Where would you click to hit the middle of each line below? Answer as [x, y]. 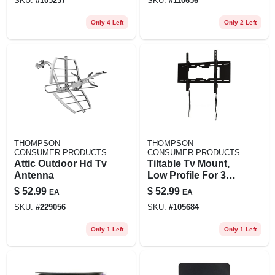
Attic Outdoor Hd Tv [60, 163]
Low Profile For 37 [189, 175]
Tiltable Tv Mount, [188, 163]
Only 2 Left [240, 22]
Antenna [34, 175]
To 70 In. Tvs [176, 187]
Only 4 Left [107, 22]
